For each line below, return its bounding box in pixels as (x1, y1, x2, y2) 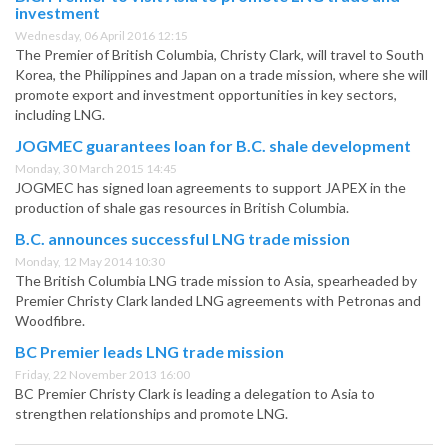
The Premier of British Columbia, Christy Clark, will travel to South (15, 46, 424, 64)
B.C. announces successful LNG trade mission (15, 229, 350, 249)
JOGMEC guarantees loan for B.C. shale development (15, 136, 411, 156)
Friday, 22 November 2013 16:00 (15, 367, 190, 383)
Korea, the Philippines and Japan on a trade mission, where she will (15, 66, 428, 84)
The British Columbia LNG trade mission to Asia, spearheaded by (15, 272, 417, 290)
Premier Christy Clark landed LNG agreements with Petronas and (15, 292, 421, 310)
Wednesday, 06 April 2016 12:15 (15, 28, 188, 44)
